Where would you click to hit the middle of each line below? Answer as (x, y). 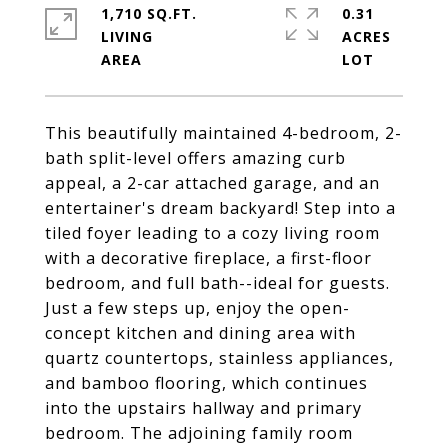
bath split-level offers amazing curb (195, 158)
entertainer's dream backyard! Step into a (220, 208)
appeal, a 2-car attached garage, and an (212, 183)
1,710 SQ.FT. (149, 13)
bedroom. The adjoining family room (199, 433)
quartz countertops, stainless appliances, (219, 358)
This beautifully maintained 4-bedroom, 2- (223, 133)
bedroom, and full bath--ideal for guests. (217, 283)
